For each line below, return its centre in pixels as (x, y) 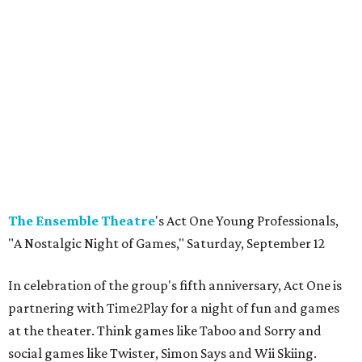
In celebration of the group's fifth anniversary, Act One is (175, 286)
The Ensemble (55, 221)
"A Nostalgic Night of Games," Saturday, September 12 (166, 244)
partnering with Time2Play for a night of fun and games (174, 308)
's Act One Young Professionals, (247, 221)
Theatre (128, 221)
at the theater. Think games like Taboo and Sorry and (165, 331)
